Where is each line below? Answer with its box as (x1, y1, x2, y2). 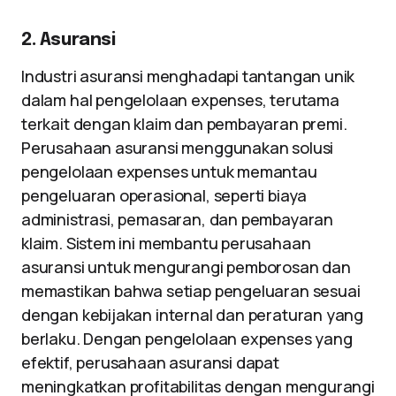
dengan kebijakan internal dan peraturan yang (21, 304, 364, 325)
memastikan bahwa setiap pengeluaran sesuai (21, 280, 361, 301)
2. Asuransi (21, 31, 116, 49)
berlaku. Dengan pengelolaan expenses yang (21, 328, 353, 349)
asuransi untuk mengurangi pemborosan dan (21, 256, 351, 278)
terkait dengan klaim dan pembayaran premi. (21, 113, 347, 134)
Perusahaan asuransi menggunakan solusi (21, 137, 334, 158)
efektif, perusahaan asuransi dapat (21, 352, 279, 373)
